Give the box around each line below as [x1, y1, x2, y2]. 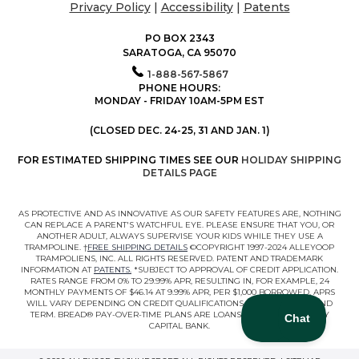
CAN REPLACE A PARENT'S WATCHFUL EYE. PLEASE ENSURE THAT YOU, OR [25, 219, 334, 230]
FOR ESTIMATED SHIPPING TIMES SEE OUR [18, 153, 241, 166]
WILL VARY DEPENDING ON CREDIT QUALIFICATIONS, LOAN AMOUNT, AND [26, 297, 333, 309]
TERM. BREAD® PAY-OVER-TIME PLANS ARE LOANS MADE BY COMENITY [30, 309, 329, 320]
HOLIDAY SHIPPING [241, 153, 341, 166]
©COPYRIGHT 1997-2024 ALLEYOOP [188, 241, 334, 252]
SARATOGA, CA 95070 [123, 46, 236, 58]
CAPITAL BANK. [149, 320, 210, 331]
